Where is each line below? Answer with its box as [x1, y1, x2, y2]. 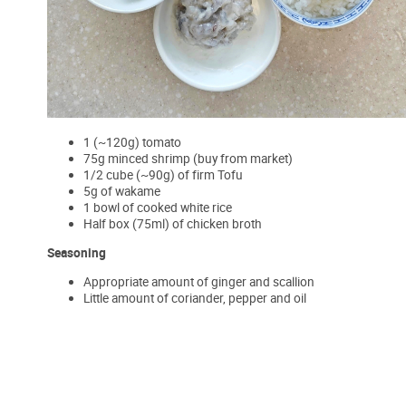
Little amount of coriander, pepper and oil [83, 290, 306, 307]
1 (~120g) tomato [83, 134, 181, 151]
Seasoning [47, 245, 106, 262]
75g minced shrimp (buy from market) [83, 150, 293, 168]
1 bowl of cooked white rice [83, 199, 232, 217]
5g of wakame [83, 183, 160, 200]
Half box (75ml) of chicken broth [83, 216, 262, 233]
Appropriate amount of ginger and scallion [83, 274, 314, 291]
